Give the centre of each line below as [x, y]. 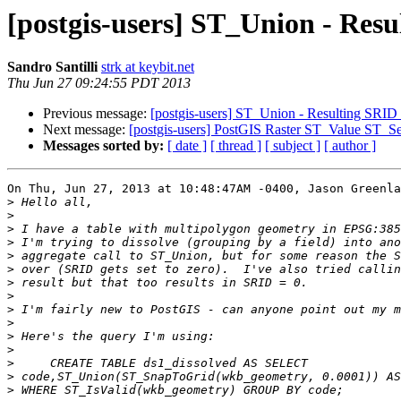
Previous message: [97, 114]
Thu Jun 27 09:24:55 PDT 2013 [99, 83]
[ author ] [350, 146]
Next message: [86, 130]
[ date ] [187, 146]
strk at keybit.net [148, 67]
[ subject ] [293, 146]
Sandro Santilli [52, 67]
